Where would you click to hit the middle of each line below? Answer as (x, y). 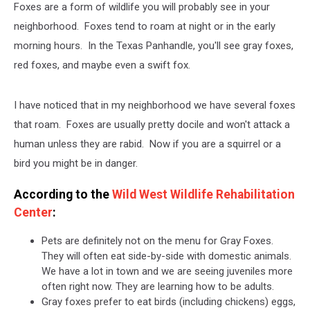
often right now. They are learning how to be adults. (158, 287)
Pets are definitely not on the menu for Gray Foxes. (157, 241)
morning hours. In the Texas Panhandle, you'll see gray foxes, (154, 46)
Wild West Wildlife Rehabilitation (203, 194)
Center (33, 212)
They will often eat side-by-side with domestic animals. (166, 256)
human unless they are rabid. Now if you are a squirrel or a (147, 144)
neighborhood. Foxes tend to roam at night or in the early (145, 27)
